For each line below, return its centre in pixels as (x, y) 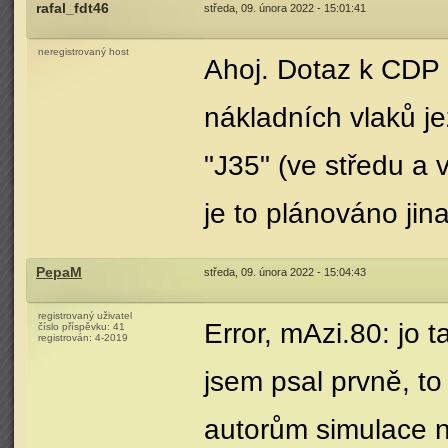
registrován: (66, 337)
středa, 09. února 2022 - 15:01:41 (285, 8)
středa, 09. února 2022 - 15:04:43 (285, 272)
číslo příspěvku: (75, 326)
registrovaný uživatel (85, 315)
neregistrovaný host (83, 51)
